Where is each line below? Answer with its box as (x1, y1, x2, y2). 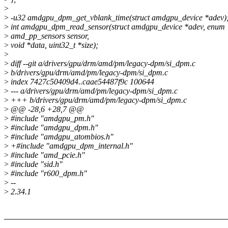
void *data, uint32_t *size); (9, 41, 98, 50)
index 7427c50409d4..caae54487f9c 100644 (9, 77, 154, 87)
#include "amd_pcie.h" (9, 151, 85, 160)
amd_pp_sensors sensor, (9, 32, 89, 41)
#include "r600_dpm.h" (9, 169, 87, 178)
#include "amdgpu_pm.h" (9, 114, 94, 123)
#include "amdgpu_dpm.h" (9, 123, 98, 132)
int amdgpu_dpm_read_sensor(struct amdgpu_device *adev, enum (9, 22, 225, 32)
